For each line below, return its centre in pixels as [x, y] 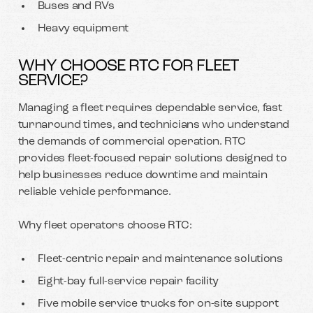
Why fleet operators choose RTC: [105, 225]
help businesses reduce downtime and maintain [143, 175]
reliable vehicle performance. [94, 192]
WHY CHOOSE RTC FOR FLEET [128, 66]
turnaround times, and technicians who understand [154, 125]
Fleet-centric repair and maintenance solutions [160, 259]
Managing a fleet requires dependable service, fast [150, 108]
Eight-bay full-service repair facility [128, 281]
